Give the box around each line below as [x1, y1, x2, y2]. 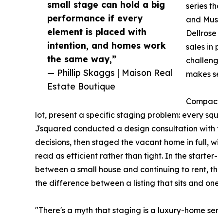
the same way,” [47, 53, 116, 64]
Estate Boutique [47, 80, 115, 91]
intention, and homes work [47, 39, 166, 51]
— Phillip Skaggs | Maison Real [47, 67, 172, 78]
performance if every [47, 12, 143, 23]
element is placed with [47, 26, 146, 37]
